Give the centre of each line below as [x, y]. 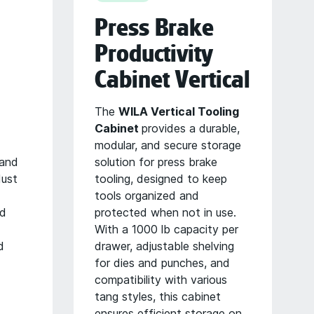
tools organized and [146, 196]
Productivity [153, 53]
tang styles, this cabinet [157, 296]
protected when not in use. [165, 212]
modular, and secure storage [168, 145]
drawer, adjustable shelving [164, 246]
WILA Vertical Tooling [178, 111]
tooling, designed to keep [161, 179]
